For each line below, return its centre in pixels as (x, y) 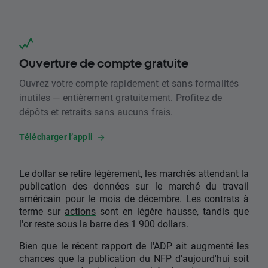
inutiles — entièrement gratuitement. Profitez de (121, 98)
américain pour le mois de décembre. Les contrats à (134, 199)
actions (80, 211)
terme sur (42, 211)
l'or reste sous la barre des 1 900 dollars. (104, 224)
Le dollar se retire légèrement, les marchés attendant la (134, 173)
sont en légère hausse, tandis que (172, 211)
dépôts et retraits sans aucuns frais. (96, 112)
